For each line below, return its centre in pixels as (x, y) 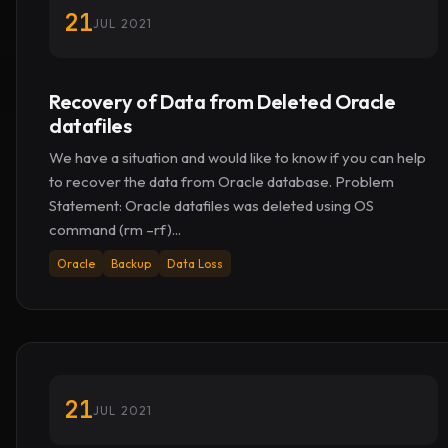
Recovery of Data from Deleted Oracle (222, 101)
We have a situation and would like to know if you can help (237, 157)
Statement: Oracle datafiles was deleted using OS (211, 205)
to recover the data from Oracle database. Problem (221, 181)
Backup (131, 263)
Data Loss (195, 263)
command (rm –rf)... (115, 229)
